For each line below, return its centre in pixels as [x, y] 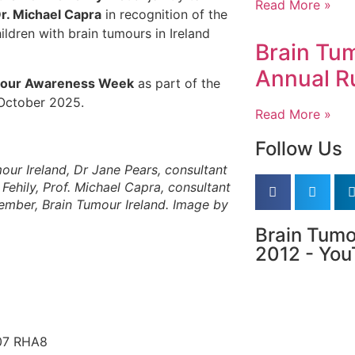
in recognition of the [164, 15]
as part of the [177, 83]
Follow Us [298, 149]
